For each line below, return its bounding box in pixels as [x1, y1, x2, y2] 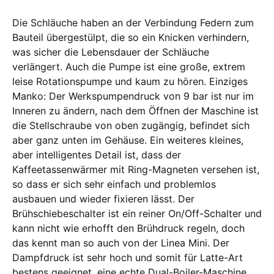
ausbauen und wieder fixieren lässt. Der [12, 192, 194, 205]
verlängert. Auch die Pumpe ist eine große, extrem [12, 60, 245, 73]
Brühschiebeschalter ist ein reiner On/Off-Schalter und [12, 207, 262, 220]
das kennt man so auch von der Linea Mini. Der [12, 236, 229, 249]
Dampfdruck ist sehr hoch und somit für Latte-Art [12, 251, 243, 264]
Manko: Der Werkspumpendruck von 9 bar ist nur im [12, 89, 254, 102]
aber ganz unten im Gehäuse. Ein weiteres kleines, [12, 133, 243, 146]
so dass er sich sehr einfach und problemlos [12, 177, 216, 190]
